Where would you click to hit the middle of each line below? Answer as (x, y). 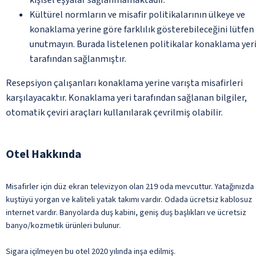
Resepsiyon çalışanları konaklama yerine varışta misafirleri (124, 83)
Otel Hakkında (44, 154)
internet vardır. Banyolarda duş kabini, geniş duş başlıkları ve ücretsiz (126, 212)
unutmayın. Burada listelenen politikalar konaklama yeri (143, 44)
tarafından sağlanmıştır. (78, 59)
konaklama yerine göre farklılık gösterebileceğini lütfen (142, 29)
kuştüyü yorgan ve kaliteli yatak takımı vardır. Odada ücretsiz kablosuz (129, 199)
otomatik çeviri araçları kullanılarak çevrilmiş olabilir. (114, 112)
